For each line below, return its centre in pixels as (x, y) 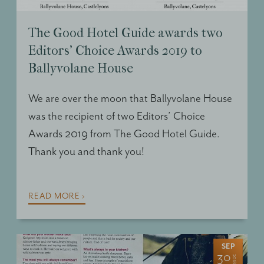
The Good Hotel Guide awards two (125, 33)
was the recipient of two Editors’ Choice (116, 116)
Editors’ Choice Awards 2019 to (115, 50)
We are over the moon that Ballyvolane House (130, 98)
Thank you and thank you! (86, 151)
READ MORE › (57, 197)
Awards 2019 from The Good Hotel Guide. (124, 134)
